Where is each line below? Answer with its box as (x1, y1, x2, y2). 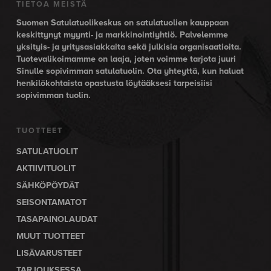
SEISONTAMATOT (16, 197, 87, 208)
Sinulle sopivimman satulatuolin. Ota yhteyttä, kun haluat (16, 66, 244, 77)
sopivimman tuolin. (16, 90, 91, 101)
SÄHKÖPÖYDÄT (16, 180, 79, 191)
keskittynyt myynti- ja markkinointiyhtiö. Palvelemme (16, 30, 228, 41)
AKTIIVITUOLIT (16, 163, 76, 174)
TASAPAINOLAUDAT (16, 214, 97, 225)
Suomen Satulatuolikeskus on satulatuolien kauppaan (16, 18, 229, 28)
